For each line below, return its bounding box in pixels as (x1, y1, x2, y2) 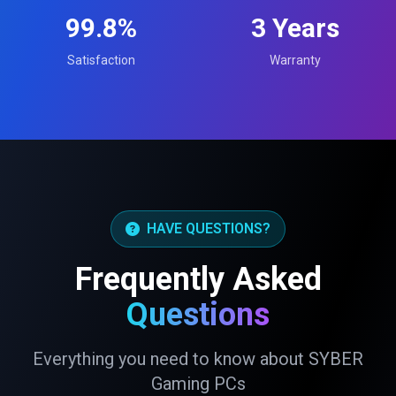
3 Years (251, 12, 339, 43)
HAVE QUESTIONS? (147, 220, 270, 237)
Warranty (270, 53, 321, 67)
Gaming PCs (150, 373, 246, 394)
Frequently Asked (74, 261, 322, 298)
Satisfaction (66, 53, 135, 67)
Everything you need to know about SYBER (33, 348, 363, 369)
